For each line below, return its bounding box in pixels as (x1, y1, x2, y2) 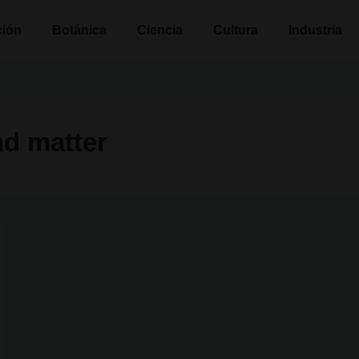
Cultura (213, 23, 258, 37)
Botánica (52, 23, 107, 37)
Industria (288, 23, 342, 37)
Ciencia (137, 23, 183, 37)
